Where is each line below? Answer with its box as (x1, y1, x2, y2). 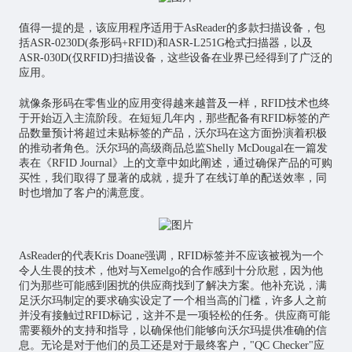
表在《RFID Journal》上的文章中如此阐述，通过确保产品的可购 (18, 157, 332, 170)
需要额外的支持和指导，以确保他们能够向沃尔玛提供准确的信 (18, 324, 327, 336)
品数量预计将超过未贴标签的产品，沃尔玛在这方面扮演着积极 (18, 127, 327, 140)
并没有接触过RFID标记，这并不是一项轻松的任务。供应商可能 (18, 309, 330, 321)
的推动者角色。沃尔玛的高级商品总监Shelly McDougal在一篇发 (18, 142, 328, 155)
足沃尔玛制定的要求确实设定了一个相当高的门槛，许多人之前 (18, 294, 327, 306)
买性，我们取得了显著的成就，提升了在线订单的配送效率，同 (18, 172, 327, 185)
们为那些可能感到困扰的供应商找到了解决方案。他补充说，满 (18, 279, 327, 291)
